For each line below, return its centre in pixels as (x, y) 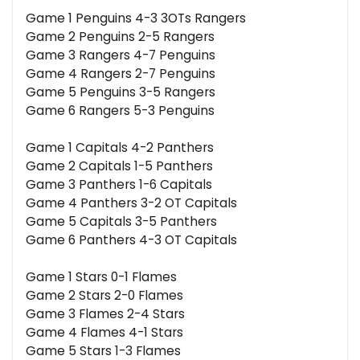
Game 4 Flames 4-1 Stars (104, 333)
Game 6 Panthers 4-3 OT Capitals (131, 240)
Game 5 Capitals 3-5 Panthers (121, 222)
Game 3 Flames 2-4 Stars (105, 314)
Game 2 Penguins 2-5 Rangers (120, 37)
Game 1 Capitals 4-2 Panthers (120, 148)
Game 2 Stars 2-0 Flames (104, 296)
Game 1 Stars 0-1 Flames (101, 277)
